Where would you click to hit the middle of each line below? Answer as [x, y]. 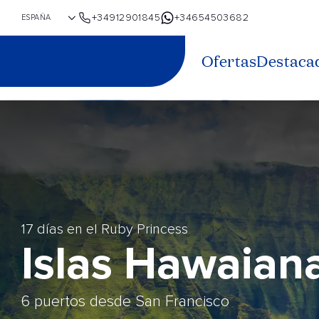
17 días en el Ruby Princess [105, 229]
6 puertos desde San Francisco [125, 302]
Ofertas [229, 61]
